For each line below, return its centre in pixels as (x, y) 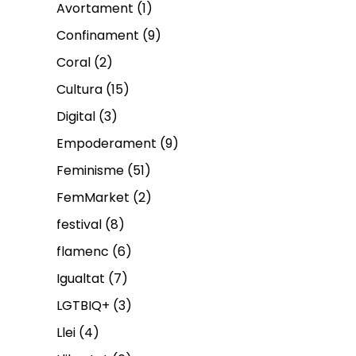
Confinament (98, 35)
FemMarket (93, 197)
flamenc (83, 251)
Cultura (79, 89)
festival (79, 224)
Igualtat (81, 278)
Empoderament (106, 143)
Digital (76, 116)
